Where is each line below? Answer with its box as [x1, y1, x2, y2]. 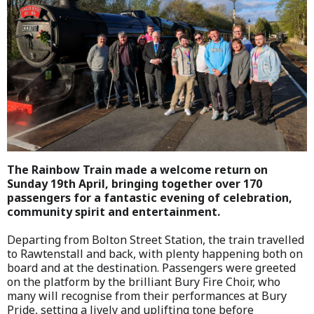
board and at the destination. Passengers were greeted [7, 259, 296, 275]
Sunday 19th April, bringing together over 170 [7, 175, 262, 191]
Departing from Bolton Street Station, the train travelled [7, 231, 304, 247]
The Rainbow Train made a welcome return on [7, 161, 268, 177]
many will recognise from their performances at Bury [7, 287, 287, 303]
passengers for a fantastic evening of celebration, [7, 189, 292, 205]
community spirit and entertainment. [7, 203, 220, 219]
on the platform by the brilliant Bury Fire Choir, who [7, 273, 280, 289]
